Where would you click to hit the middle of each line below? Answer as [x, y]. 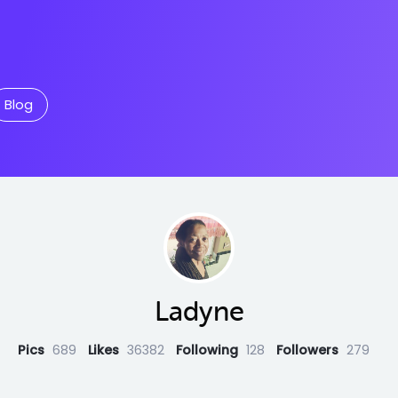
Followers [309, 350]
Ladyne [199, 312]
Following [208, 350]
